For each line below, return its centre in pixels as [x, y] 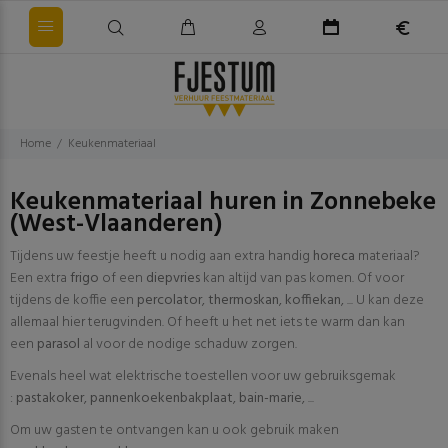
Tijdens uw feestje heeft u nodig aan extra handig [161, 256]
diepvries [173, 278]
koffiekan [313, 300]
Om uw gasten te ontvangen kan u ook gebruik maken [174, 430]
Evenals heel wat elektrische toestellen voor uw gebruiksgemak [203, 376]
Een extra [40, 278]
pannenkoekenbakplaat [161, 398]
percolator [169, 300]
